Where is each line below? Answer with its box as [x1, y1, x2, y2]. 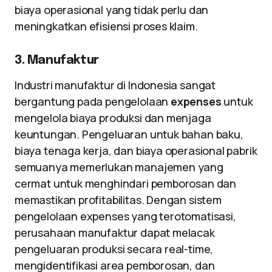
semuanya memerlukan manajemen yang [15, 160, 223, 174]
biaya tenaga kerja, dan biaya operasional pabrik [15, 143, 257, 158]
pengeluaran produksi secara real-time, [15, 242, 214, 256]
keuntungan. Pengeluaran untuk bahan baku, [15, 127, 243, 141]
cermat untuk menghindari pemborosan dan [15, 176, 236, 191]
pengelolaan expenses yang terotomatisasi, [15, 209, 236, 223]
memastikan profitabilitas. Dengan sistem [15, 192, 222, 207]
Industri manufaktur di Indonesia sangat [15, 78, 216, 92]
